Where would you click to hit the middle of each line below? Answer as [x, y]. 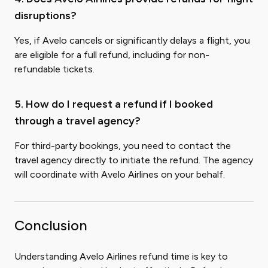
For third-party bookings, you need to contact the [123, 146]
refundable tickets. [54, 69]
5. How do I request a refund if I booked [114, 104]
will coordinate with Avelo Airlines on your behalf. [120, 175]
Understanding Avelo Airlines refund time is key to [121, 257]
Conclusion [51, 226]
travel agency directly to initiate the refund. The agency [134, 160]
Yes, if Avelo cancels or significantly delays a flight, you [132, 41]
